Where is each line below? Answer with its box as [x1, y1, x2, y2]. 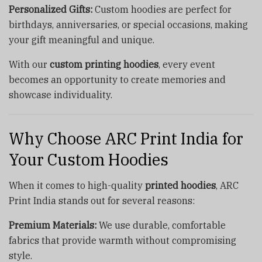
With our [9, 58, 50, 71]
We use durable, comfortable [96, 219, 226, 232]
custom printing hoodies [50, 58, 158, 71]
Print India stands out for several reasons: [9, 195, 195, 207]
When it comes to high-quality [9, 180, 145, 192]
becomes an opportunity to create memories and [9, 74, 226, 86]
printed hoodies [145, 180, 216, 192]
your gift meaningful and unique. [9, 34, 154, 46]
